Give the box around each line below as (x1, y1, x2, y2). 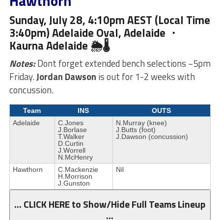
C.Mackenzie (57, 165, 98, 173)
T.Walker (57, 132, 84, 140)
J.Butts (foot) (115, 125, 156, 134)
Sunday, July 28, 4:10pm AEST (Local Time (9, 11, 210, 28)
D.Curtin (57, 139, 83, 147)
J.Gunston (57, 179, 90, 187)
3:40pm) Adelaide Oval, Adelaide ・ (9, 24, 179, 41)
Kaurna (9, 37, 46, 54)
